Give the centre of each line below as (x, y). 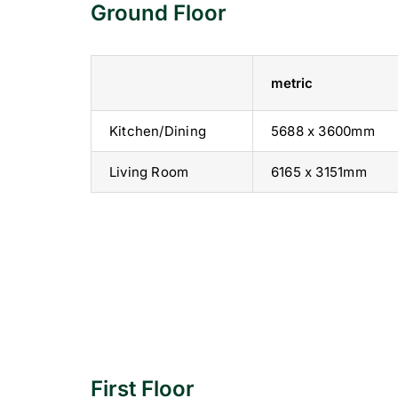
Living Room (149, 171)
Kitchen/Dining (158, 131)
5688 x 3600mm (322, 131)
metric (291, 83)
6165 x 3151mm (318, 171)
